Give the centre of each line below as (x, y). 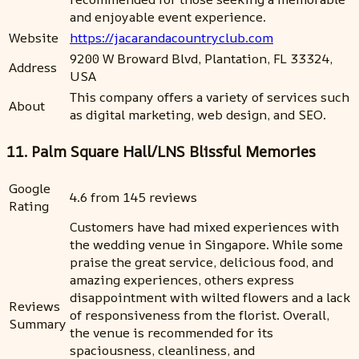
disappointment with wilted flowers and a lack (210, 297)
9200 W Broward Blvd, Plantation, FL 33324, (201, 59)
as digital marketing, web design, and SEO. (198, 115)
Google (30, 188)
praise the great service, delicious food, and (202, 262)
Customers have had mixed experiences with (204, 226)
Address (33, 68)
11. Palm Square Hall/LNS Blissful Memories (161, 151)
